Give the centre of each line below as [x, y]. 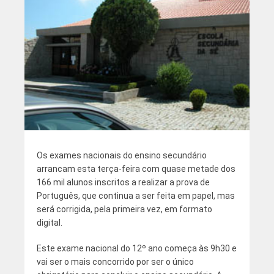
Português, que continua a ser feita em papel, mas [135, 195]
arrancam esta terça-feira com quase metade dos [136, 168]
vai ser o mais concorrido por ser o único [115, 261]
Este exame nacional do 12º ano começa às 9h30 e [136, 248]
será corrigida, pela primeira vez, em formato [124, 209]
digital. [49, 222]
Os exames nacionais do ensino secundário [121, 155]
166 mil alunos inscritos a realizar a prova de [123, 182]
